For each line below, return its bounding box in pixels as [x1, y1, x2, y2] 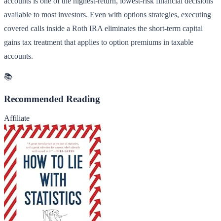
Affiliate [4, 113, 30, 122]
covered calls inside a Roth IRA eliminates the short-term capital [4, 24, 203, 33]
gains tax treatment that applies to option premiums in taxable [4, 38, 193, 47]
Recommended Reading [4, 94, 100, 104]
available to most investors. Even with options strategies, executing [4, 10, 211, 19]
